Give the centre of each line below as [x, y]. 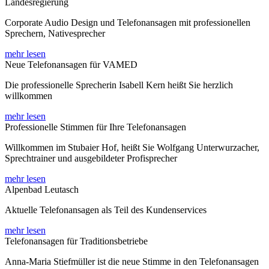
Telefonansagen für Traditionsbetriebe [76, 241]
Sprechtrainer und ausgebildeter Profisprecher [91, 158]
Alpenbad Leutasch [42, 189]
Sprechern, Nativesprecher [55, 33]
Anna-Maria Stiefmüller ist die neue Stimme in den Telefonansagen [132, 261]
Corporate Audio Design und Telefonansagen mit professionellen [128, 22]
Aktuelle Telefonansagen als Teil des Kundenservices [106, 210]
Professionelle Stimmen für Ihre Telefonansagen [95, 127]
